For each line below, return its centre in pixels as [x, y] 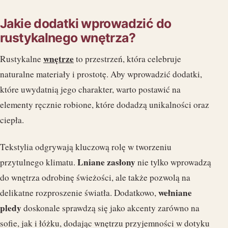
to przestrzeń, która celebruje [127, 59]
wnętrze [59, 59]
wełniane [175, 193]
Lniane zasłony [106, 162]
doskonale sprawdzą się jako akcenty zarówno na [110, 208]
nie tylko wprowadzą [173, 162]
